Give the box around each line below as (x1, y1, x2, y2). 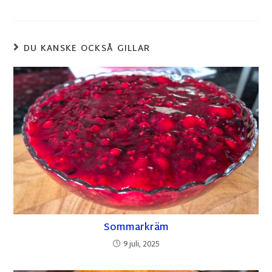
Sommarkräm (103, 219, 169, 237)
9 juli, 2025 (123, 238, 159, 252)
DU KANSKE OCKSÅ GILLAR (23, 41, 151, 56)
